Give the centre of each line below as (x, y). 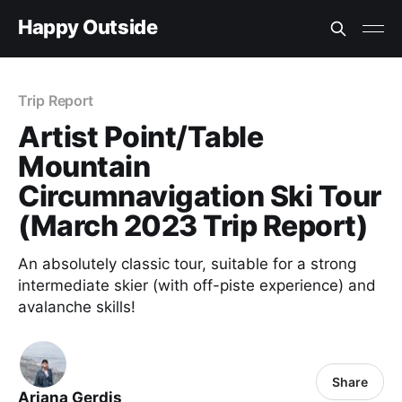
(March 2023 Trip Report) (193, 226)
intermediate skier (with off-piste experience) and (197, 285)
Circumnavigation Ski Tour (200, 196)
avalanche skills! (77, 307)
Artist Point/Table (141, 137)
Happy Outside (88, 26)
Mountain (84, 166)
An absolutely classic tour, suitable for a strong (187, 264)
